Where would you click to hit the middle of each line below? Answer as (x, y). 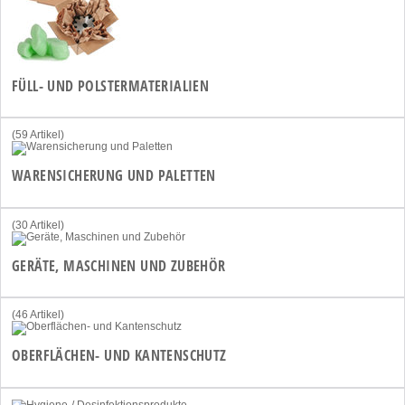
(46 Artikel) (38, 315)
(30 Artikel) (38, 225)
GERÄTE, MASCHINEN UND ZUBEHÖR (119, 265)
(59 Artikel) (38, 135)
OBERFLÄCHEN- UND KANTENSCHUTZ (119, 356)
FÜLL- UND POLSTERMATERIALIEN (111, 85)
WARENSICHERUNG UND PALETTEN (114, 176)
